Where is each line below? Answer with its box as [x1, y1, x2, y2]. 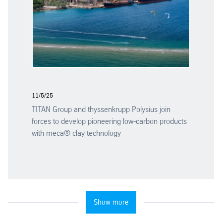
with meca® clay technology [32, 128, 121, 138]
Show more [94, 197, 128, 206]
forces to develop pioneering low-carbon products [32, 116, 187, 126]
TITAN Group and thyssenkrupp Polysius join [32, 104, 170, 114]
